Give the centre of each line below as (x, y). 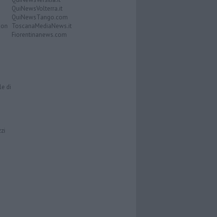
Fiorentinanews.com (39, 35)
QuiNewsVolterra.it (37, 9)
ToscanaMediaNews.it (41, 26)
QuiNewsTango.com (39, 17)
